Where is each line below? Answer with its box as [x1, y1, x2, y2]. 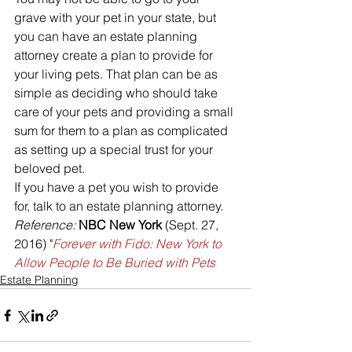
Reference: [14, 217, 79, 233]
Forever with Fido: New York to [53, 236, 225, 252]
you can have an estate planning [14, 28, 200, 45]
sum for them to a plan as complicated [14, 123, 231, 139]
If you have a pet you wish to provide [14, 179, 222, 196]
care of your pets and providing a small [14, 104, 236, 120]
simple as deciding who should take [14, 85, 221, 101]
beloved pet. [14, 160, 85, 177]
